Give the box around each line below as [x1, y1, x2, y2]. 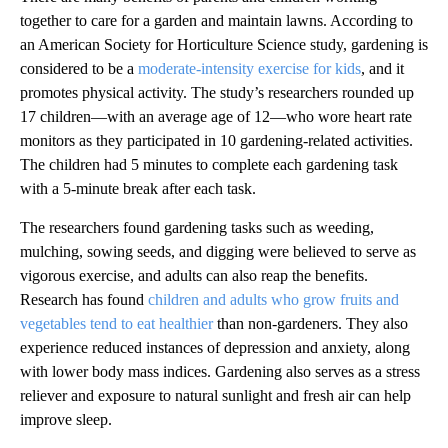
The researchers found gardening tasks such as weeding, [20, 219, 374, 237]
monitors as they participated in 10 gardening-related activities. [20, 132, 413, 150]
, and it [361, 60, 404, 78]
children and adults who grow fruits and [148, 291, 399, 309]
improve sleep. [20, 411, 112, 429]
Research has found [20, 291, 148, 309]
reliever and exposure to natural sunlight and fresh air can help [20, 387, 411, 405]
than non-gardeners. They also [213, 315, 408, 333]
